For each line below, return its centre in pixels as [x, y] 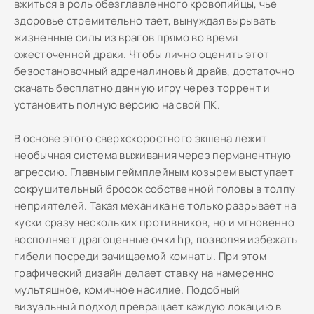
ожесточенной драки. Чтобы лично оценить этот [142, 54]
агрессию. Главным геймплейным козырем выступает [154, 172]
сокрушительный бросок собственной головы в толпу [155, 189]
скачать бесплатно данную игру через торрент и [142, 88]
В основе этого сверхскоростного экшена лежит [141, 138]
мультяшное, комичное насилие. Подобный [127, 290]
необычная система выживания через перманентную [153, 155]
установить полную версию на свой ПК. [117, 105]
